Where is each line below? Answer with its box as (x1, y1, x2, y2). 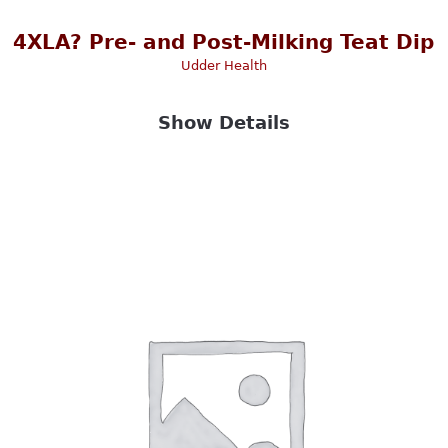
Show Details (157, 112, 290, 134)
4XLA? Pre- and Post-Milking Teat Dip (13, 30, 435, 55)
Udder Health (180, 58, 267, 74)
